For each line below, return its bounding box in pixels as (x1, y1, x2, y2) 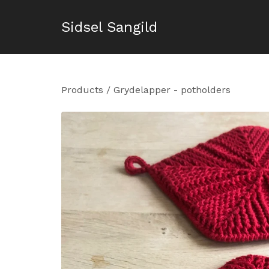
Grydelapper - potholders (113, 84, 231, 95)
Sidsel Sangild (61, 19, 157, 35)
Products (61, 84, 103, 95)
